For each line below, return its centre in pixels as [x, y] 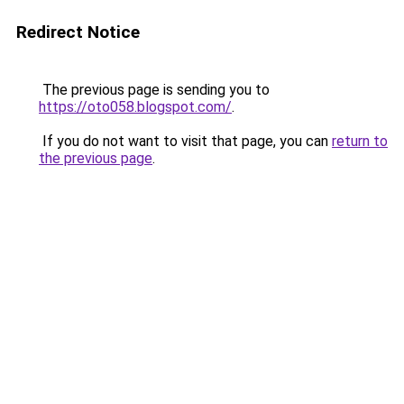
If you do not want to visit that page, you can [185, 141]
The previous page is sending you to [154, 90]
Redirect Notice [78, 32]
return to [360, 141]
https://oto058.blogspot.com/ [135, 107]
